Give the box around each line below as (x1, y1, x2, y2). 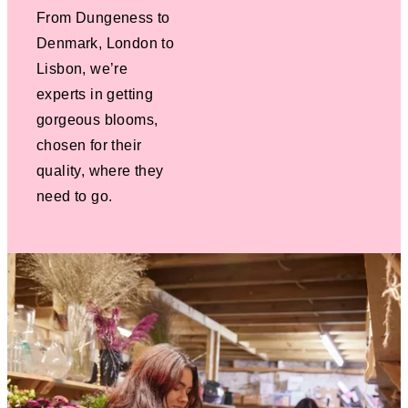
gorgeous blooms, (36, 111, 158, 127)
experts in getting (36, 86, 154, 102)
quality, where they (36, 162, 164, 178)
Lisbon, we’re (36, 60, 128, 76)
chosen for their (36, 137, 142, 153)
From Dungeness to (36, 9, 170, 25)
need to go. (36, 188, 113, 204)
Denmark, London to (36, 35, 175, 51)
